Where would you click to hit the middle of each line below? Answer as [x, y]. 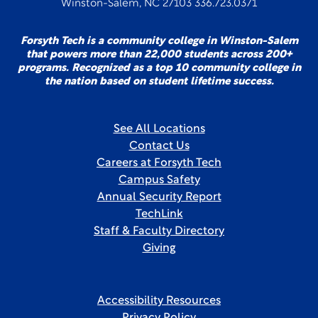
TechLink [159, 214]
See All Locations [159, 129]
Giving [159, 248]
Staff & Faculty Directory [159, 231]
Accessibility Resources [159, 301]
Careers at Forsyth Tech [159, 163]
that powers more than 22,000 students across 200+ [159, 55]
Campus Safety [159, 180]
